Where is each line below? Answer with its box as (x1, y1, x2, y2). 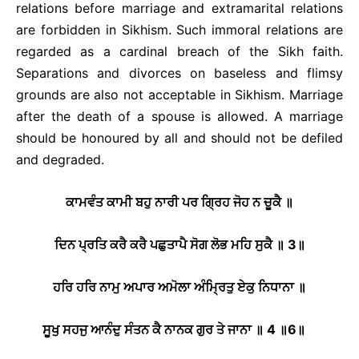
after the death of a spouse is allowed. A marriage (16, 108, 343, 124)
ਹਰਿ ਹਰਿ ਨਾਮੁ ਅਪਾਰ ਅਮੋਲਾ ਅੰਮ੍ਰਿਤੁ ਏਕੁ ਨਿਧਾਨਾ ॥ (53, 279, 306, 295)
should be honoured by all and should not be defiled (16, 130, 343, 146)
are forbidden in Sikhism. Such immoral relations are (16, 22, 343, 38)
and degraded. (16, 151, 104, 167)
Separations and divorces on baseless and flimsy (16, 65, 343, 81)
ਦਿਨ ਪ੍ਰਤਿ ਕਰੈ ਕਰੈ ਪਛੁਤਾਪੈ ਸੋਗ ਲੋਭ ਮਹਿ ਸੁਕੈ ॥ (54, 236, 288, 252)
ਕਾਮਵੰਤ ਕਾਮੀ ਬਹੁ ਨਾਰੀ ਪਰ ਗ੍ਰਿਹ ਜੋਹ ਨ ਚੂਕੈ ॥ (66, 194, 293, 210)
